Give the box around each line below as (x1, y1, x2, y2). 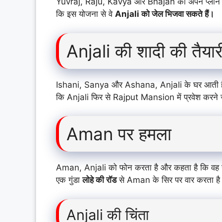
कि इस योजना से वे (56, 9, 115, 19)
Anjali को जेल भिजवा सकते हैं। (115, 9, 214, 19)
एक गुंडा (56, 175, 82, 185)
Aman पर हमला (66, 123, 171, 145)
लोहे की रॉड (82, 175, 116, 185)
